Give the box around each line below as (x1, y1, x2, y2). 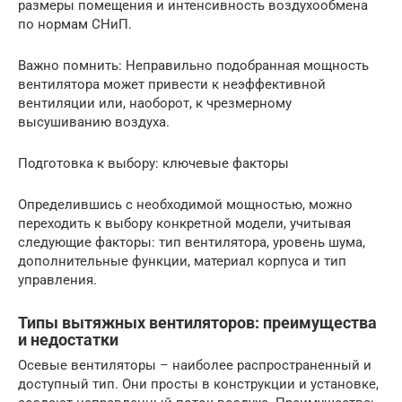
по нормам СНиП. (18, 16, 132, 32)
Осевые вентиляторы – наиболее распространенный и (18, 357, 371, 373)
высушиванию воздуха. (18, 114, 170, 130)
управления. (18, 272, 97, 288)
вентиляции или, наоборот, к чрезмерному (18, 95, 292, 111)
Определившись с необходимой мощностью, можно (18, 197, 353, 213)
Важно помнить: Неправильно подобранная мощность (18, 57, 369, 74)
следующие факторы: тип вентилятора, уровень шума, (18, 234, 365, 250)
